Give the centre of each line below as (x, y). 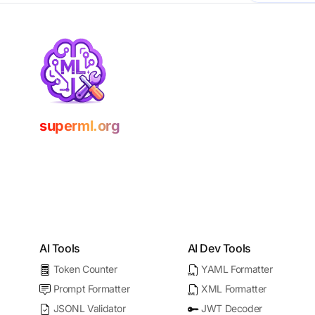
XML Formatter (234, 289)
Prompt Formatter (91, 289)
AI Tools (60, 248)
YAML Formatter (237, 269)
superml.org (80, 126)
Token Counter (85, 269)
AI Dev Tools (219, 248)
